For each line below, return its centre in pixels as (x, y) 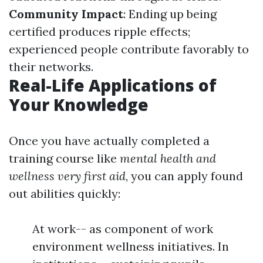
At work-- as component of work (123, 229)
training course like (64, 159)
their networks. (51, 67)
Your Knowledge (79, 105)
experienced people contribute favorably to (129, 49)
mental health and (168, 159)
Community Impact (66, 14)
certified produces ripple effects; (100, 32)
